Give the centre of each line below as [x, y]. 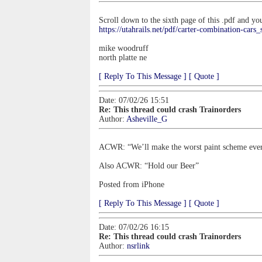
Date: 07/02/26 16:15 [134, 227]
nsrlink [138, 246]
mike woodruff [124, 48]
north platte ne [123, 58]
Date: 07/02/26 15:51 [134, 100]
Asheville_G [147, 119]
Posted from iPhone [132, 185]
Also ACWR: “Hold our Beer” [149, 166]
